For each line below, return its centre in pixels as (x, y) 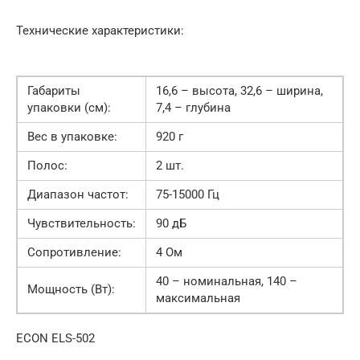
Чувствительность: (82, 223)
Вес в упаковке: (72, 137)
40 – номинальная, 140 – (227, 281)
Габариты (54, 91)
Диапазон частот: (78, 194)
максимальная (198, 298)
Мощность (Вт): (71, 289)
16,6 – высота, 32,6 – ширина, (239, 91)
